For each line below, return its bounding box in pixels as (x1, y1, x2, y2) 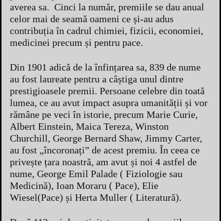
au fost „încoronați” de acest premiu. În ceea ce (10, 144, 200, 155)
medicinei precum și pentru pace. (10, 37, 143, 48)
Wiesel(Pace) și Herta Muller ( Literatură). (10, 191, 182, 203)
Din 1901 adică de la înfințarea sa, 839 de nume (10, 61, 201, 73)
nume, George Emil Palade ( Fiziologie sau (10, 168, 183, 179)
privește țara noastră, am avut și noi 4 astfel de (10, 156, 197, 167)
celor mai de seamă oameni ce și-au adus (10, 13, 174, 24)
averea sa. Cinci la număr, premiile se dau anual (10, 1, 204, 12)
